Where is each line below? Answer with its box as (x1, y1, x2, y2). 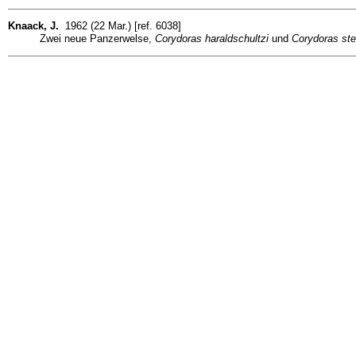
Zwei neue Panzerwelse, (40, 32, 155, 44)
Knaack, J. (8, 19, 59, 32)
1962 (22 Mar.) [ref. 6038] (59, 19, 181, 32)
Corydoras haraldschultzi (155, 32, 269, 44)
